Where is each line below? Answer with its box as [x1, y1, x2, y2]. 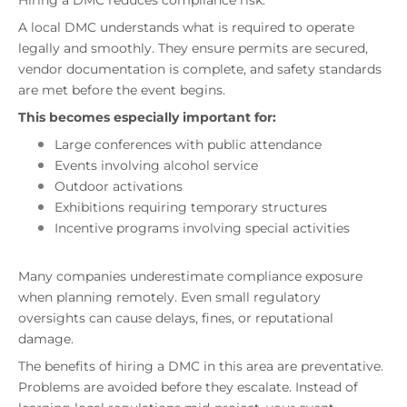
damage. [18, 331, 74, 348]
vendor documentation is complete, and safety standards [18, 61, 382, 78]
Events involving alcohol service [55, 157, 258, 174]
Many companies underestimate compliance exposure [18, 268, 362, 285]
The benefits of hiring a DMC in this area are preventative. [18, 358, 383, 375]
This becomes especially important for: [18, 109, 276, 126]
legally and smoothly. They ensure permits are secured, [18, 40, 368, 57]
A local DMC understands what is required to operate [18, 19, 354, 36]
